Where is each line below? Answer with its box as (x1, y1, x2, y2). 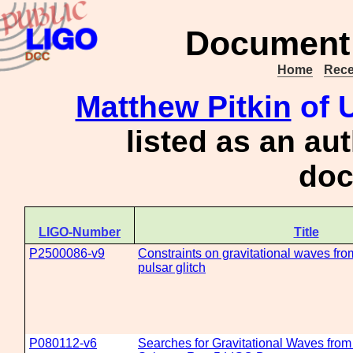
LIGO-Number (39, 225, 121, 239)
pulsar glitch (138, 261, 206, 274)
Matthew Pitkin (75, 90, 292, 124)
